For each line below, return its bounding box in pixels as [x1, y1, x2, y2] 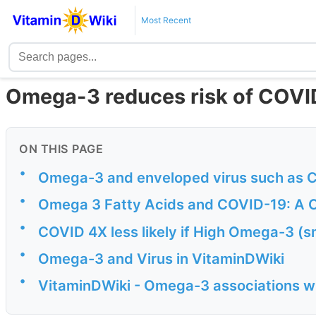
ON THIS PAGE [19, 142, 103, 157]
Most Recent [140, 15, 191, 25]
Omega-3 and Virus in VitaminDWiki [38, 249, 284, 267]
